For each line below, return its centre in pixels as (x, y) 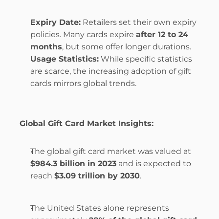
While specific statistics (145, 59)
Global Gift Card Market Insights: (87, 123)
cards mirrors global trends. (83, 83)
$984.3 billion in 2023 (73, 164)
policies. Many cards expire (83, 34)
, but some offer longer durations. (127, 47)
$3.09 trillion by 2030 (97, 176)
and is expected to (154, 164)
